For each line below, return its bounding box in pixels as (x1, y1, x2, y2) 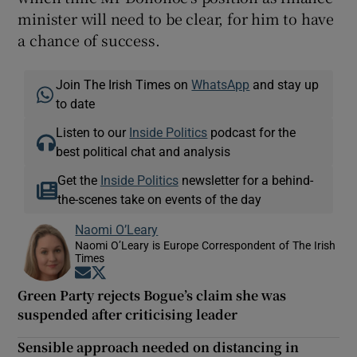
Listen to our (56, 125, 130, 139)
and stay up (249, 77, 320, 91)
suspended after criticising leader (18, 304, 238, 324)
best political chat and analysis (56, 144, 231, 158)
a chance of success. (18, 29, 160, 50)
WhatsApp (191, 77, 250, 91)
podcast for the (207, 125, 296, 139)
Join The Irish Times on (56, 77, 192, 91)
